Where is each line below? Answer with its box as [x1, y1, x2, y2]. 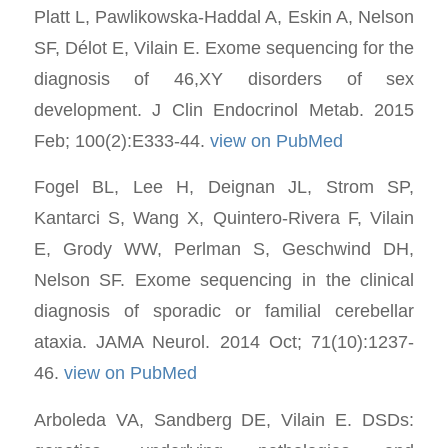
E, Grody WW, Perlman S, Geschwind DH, [33, 238, 415, 260]
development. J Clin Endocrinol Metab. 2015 [33, 98, 415, 120]
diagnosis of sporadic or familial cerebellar [33, 300, 415, 322]
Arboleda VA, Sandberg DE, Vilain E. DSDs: [33, 408, 415, 430]
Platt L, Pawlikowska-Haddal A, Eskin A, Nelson [33, 5, 415, 27]
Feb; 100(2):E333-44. [33, 129, 210, 151]
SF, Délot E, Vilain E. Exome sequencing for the [33, 36, 415, 58]
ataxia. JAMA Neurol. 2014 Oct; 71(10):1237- [33, 331, 415, 353]
